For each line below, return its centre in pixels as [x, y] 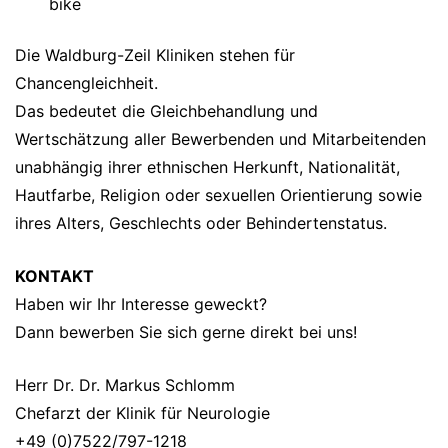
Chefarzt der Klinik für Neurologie [142, 413]
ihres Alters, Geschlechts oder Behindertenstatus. [201, 223]
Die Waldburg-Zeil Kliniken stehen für [155, 55]
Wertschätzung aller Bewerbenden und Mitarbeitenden [220, 139]
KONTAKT [54, 276]
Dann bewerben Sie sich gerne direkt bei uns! [186, 332]
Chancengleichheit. [86, 83]
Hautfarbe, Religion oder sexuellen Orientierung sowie [218, 195]
